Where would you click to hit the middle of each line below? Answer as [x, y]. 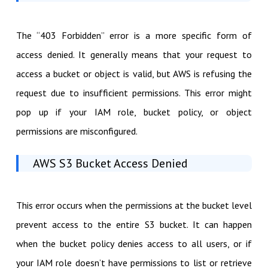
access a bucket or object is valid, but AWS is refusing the [134, 73]
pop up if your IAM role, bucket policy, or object [134, 112]
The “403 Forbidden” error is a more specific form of [134, 35]
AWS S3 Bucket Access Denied [110, 163]
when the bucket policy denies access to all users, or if [134, 243]
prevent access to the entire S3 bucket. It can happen [134, 224]
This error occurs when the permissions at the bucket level [134, 205]
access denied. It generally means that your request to [134, 54]
